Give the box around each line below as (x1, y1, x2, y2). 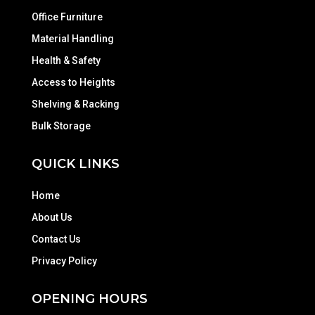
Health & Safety (31, 55, 101, 67)
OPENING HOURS (31, 291, 148, 307)
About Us (31, 212, 72, 224)
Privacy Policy (31, 255, 97, 267)
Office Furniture (31, 11, 103, 23)
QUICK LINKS (31, 156, 120, 172)
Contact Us (31, 233, 81, 245)
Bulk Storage (31, 120, 91, 132)
